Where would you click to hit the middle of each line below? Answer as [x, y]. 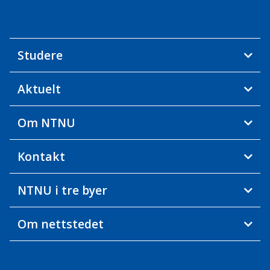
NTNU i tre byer [62, 190]
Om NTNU [46, 123]
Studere [40, 55]
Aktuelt [39, 89]
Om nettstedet [60, 224]
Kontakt [41, 157]
